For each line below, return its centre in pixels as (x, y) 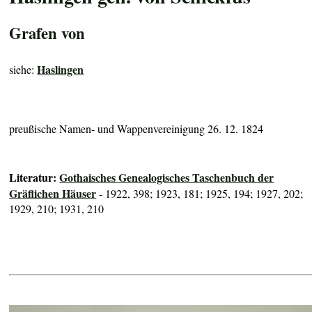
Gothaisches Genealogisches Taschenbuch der (167, 178)
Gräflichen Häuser (53, 194)
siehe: (23, 69)
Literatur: (34, 178)
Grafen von (47, 33)
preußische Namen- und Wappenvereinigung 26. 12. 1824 (136, 128)
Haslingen (61, 69)
